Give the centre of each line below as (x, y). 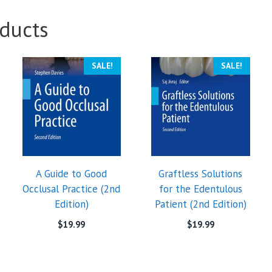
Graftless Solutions (201, 173)
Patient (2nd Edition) (200, 204)
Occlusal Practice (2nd (72, 189)
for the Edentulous (200, 189)
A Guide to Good (72, 173)
